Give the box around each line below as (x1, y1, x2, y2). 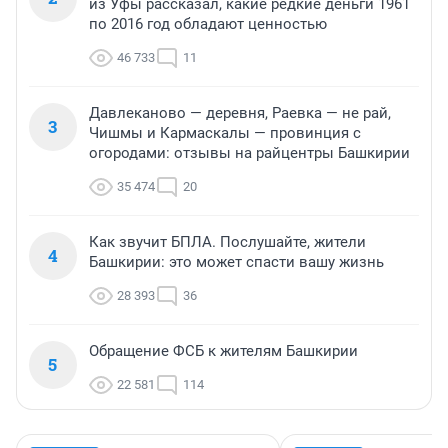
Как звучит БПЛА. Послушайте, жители (89, 233, 366, 252)
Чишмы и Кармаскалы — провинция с (89, 124, 361, 143)
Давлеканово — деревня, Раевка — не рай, (89, 104, 391, 123)
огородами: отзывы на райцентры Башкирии (89, 144, 410, 163)
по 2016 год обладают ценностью (89, 15, 327, 34)
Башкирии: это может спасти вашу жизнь (89, 253, 384, 272)
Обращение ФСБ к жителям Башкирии (89, 342, 358, 361)
